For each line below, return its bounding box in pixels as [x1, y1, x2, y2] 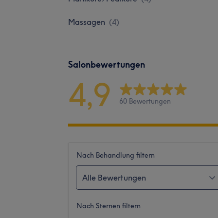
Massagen [68, 17, 105, 27]
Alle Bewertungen [82, 172, 146, 182]
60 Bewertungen [119, 97, 171, 106]
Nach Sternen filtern [76, 201, 141, 210]
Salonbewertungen [68, 58, 145, 70]
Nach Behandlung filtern [76, 150, 155, 160]
